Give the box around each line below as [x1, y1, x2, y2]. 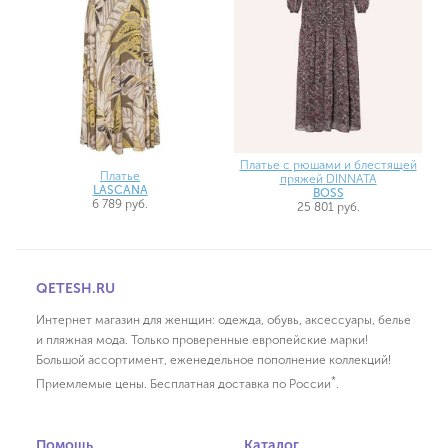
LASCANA [92, 183, 148, 198]
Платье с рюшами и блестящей [239, 158, 417, 173]
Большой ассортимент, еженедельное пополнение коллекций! [36, 353, 391, 368]
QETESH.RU [36, 280, 115, 298]
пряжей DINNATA [279, 172, 377, 187]
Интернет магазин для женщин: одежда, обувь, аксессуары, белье [36, 313, 411, 328]
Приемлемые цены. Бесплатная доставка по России [36, 377, 331, 392]
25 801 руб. [296, 200, 360, 215]
